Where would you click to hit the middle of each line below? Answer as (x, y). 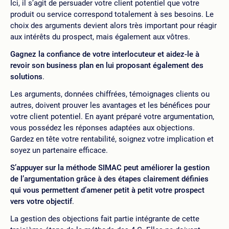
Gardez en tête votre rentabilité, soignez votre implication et (112, 139)
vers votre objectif (41, 201)
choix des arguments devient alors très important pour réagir (113, 26)
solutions (26, 77)
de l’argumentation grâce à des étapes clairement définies (109, 179)
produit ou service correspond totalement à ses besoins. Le (112, 14)
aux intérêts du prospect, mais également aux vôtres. (100, 37)
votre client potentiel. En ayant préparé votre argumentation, (112, 117)
